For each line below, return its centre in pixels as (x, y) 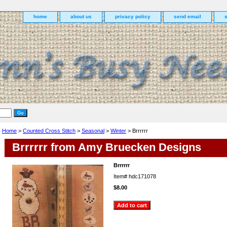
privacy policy (133, 16)
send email (187, 16)
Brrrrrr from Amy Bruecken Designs (107, 147)
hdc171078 (142, 176)
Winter (118, 131)
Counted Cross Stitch (49, 131)
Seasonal (93, 131)
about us (81, 16)
